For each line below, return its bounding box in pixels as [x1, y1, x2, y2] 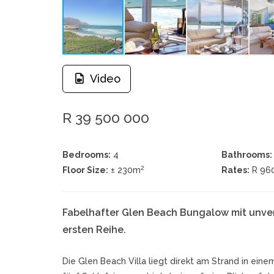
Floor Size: [62, 165, 108, 175]
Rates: [221, 165, 250, 175]
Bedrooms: [62, 150, 111, 160]
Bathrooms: [221, 150, 272, 160]
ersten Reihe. [62, 224, 126, 235]
